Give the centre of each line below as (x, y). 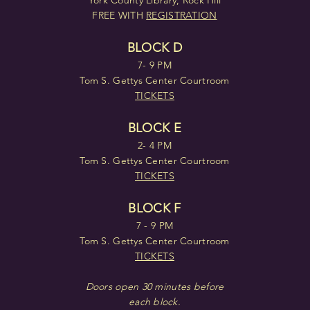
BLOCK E (155, 128)
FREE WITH (119, 15)
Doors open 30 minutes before (155, 286)
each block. (155, 302)
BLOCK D (155, 48)
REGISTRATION (182, 15)
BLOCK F (155, 208)
